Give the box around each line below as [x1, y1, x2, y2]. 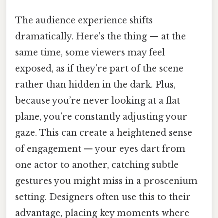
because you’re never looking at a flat [15, 95, 180, 107]
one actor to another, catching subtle [15, 160, 179, 171]
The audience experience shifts [15, 15, 153, 26]
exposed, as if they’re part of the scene [15, 63, 183, 74]
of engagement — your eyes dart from [15, 144, 185, 155]
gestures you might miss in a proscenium [15, 176, 198, 187]
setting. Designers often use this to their [15, 192, 191, 203]
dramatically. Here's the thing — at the [15, 31, 186, 42]
